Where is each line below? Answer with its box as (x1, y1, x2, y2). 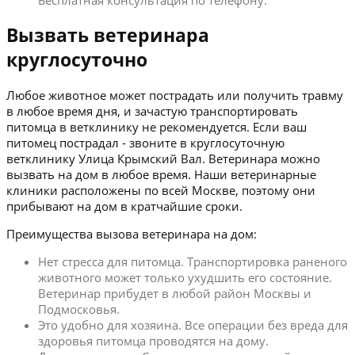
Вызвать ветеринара (6, 22, 209, 48)
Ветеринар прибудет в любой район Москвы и (38, 284, 311, 301)
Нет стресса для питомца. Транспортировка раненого (38, 253, 347, 269)
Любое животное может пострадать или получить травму (6, 86, 343, 103)
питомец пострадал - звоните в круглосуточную (6, 134, 284, 151)
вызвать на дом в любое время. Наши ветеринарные (6, 166, 316, 182)
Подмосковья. (38, 300, 120, 317)
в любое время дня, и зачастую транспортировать (6, 102, 298, 119)
